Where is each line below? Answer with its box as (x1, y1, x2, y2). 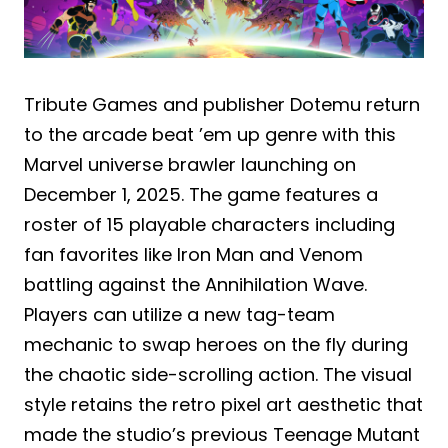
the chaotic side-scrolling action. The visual (24, 362, 412, 388)
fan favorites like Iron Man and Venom (24, 242, 363, 268)
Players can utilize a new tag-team (24, 302, 335, 328)
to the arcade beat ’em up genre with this (24, 122, 396, 148)
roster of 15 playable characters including (24, 212, 395, 238)
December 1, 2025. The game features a (24, 182, 378, 208)
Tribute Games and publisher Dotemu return (24, 92, 420, 118)
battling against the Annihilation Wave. (24, 272, 367, 298)
